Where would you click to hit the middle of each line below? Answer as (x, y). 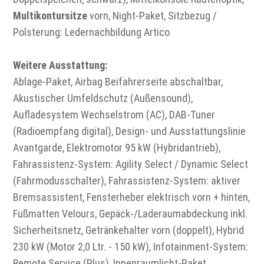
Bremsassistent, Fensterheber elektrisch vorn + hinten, (132, 197)
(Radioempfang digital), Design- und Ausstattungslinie (130, 131)
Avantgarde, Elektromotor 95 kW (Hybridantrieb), (117, 147)
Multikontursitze (52, 15)
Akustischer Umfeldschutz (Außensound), (103, 98)
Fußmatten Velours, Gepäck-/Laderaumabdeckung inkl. (131, 213)
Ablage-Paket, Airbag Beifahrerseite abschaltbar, (118, 81)
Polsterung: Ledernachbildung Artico (92, 32)
